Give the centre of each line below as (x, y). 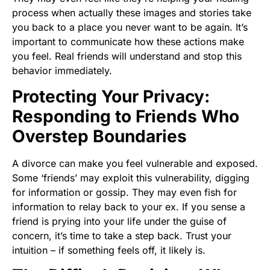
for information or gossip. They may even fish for (124, 192)
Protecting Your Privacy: (111, 96)
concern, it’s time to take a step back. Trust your (122, 235)
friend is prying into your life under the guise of (119, 221)
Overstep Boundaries (99, 136)
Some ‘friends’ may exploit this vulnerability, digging (131, 177)
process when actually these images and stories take (132, 13)
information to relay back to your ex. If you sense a (129, 206)
